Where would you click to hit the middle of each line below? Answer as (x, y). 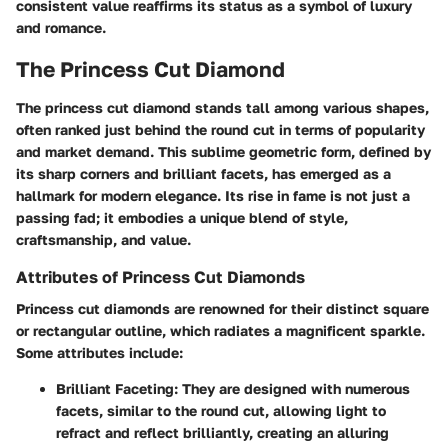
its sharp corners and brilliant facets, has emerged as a (203, 173)
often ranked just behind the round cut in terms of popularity (220, 129)
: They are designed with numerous (292, 388)
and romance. (61, 28)
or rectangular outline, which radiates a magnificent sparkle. (220, 330)
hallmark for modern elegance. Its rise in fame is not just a (213, 195)
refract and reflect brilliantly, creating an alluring (222, 432)
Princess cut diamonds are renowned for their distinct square (222, 308)
